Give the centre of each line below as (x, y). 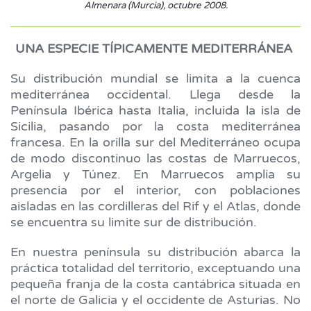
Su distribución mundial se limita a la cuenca (155, 79)
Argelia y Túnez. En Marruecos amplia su (155, 175)
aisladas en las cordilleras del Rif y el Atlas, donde (155, 207)
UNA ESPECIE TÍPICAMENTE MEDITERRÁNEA (154, 49)
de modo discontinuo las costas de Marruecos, (155, 159)
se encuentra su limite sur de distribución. (135, 222)
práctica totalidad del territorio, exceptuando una (155, 268)
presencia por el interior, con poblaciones (155, 191)
